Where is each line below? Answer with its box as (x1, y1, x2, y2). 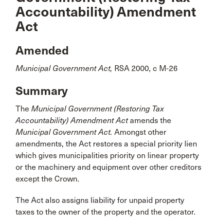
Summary (16, 83, 68, 98)
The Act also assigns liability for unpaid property (16, 195, 184, 205)
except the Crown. (16, 174, 81, 183)
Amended (16, 43, 69, 58)
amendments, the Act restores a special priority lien (16, 139, 197, 148)
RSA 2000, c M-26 (112, 63, 178, 73)
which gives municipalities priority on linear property (16, 150, 199, 160)
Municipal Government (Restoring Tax (31, 104, 164, 113)
